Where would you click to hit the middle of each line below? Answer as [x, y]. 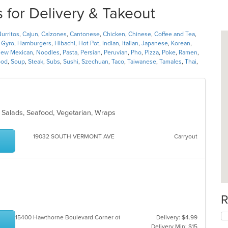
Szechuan [95, 62]
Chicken [114, 34]
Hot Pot [89, 43]
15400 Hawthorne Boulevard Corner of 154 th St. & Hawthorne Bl [104, 217]
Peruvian [116, 52]
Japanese [155, 43]
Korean [181, 43]
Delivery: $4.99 [177, 217]
